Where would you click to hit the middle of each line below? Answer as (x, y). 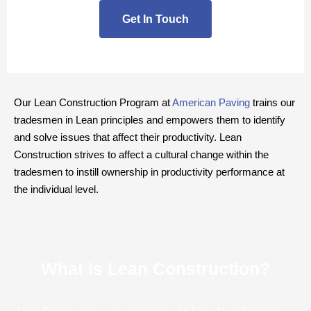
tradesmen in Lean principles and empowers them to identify (150, 120)
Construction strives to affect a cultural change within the (141, 155)
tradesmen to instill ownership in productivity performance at (149, 172)
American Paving (210, 103)
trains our (272, 103)
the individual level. (56, 190)
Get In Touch (155, 19)
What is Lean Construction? (155, 269)
